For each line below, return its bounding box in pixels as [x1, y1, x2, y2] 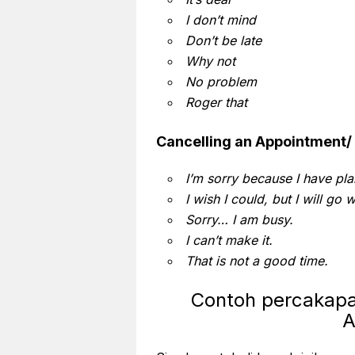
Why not [181, 52, 235, 69]
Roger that [181, 94, 247, 110]
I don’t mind [181, 11, 256, 28]
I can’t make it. [181, 231, 273, 248]
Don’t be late [181, 32, 261, 48]
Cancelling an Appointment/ [156, 132, 352, 150]
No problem [181, 73, 257, 90]
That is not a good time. [181, 252, 328, 269]
